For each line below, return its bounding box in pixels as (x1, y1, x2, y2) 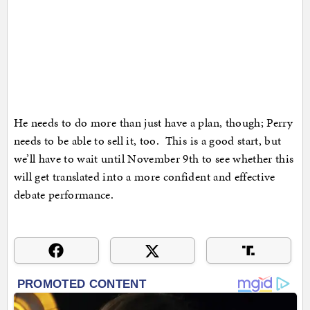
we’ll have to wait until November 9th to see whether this (13, 150, 294, 167)
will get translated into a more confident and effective (13, 168, 275, 185)
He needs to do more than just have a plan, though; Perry (13, 114, 293, 131)
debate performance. (13, 186, 114, 203)
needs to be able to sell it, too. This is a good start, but (13, 132, 282, 149)
